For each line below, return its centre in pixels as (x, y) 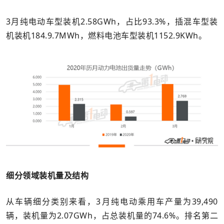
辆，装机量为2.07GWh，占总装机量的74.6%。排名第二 (112, 216)
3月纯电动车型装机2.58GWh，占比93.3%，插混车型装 (112, 21)
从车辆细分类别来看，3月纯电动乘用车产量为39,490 (112, 202)
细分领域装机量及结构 (47, 176)
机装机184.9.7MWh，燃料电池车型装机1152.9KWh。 (106, 35)
